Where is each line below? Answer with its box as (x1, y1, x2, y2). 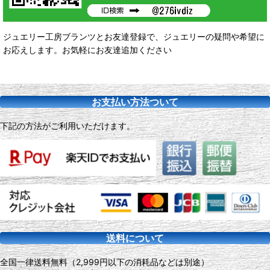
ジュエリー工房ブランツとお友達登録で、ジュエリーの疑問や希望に (3, 31, 265, 42)
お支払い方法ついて (92, 96, 178, 108)
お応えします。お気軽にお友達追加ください (3, 45, 172, 55)
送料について (106, 232, 164, 245)
